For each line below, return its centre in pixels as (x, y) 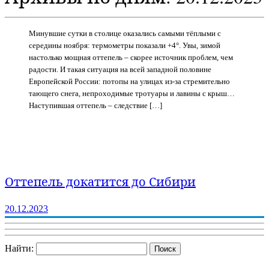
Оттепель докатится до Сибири (100, 182)
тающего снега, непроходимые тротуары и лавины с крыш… (132, 93)
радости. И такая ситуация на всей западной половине (120, 69)
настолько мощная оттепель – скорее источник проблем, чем (131, 57)
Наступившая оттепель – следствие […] (95, 105)
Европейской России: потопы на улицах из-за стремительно (129, 81)
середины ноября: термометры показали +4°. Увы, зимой (125, 45)
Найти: (19, 248)
